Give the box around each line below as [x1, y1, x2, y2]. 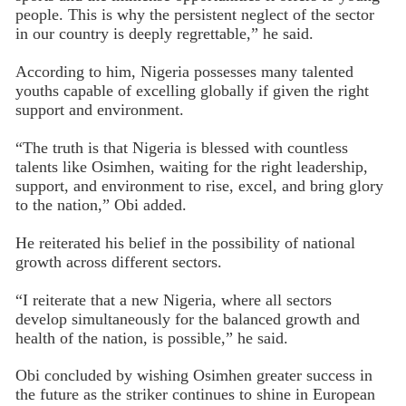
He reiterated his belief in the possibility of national [14, 233, 355, 252]
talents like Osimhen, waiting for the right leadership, [14, 158, 368, 177]
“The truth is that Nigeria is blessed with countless [14, 139, 348, 158]
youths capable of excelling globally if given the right [14, 82, 369, 101]
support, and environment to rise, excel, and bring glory [14, 177, 383, 196]
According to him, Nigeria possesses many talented [14, 63, 353, 82]
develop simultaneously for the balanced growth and [14, 309, 360, 328]
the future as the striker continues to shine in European [14, 385, 375, 404]
